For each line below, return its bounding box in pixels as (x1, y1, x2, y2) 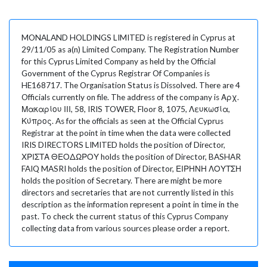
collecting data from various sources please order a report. (21, 223, 229, 233)
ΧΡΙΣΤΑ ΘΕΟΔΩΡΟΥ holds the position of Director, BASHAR (21, 151, 241, 162)
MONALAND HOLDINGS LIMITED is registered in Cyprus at (21, 32, 235, 42)
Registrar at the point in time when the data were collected (21, 128, 231, 138)
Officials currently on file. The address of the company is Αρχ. (21, 92, 239, 102)
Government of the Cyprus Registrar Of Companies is (21, 68, 210, 78)
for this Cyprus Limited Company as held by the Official (21, 56, 216, 66)
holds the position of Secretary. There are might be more (21, 175, 222, 185)
